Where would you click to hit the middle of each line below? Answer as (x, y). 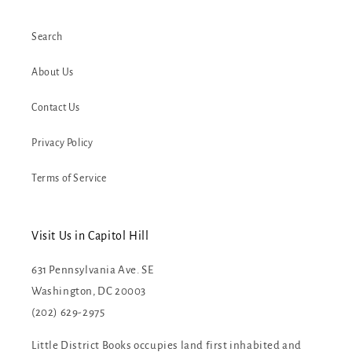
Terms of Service (69, 178)
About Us (53, 72)
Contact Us (56, 108)
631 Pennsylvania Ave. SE (93, 270)
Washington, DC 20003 (89, 291)
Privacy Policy (62, 143)
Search (47, 37)
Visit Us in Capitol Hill (90, 236)
